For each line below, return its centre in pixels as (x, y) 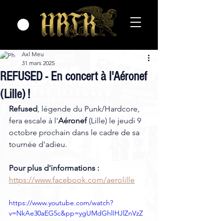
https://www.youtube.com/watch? (61, 203)
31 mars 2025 (38, 63)
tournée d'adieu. (39, 144)
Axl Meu (33, 54)
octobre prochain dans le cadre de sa (75, 132)
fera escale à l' (34, 120)
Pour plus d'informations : (54, 168)
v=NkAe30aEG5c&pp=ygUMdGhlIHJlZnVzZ (76, 213)
